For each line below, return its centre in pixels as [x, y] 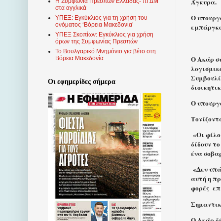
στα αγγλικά [71, 8]
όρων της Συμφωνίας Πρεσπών [96, 42]
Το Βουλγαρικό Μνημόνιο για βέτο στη [106, 52]
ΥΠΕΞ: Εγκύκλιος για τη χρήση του [101, 18]
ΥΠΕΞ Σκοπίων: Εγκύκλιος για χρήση [104, 35]
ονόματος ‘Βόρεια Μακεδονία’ [94, 25]
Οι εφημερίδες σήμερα [82, 82]
